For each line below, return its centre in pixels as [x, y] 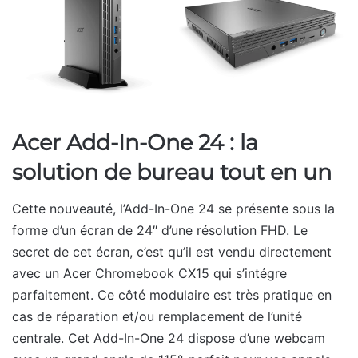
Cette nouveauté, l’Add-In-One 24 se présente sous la [173, 208]
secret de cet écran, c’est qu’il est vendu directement [172, 251]
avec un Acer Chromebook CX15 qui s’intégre [149, 273]
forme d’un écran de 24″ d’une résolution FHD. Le [160, 230]
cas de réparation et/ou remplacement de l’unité [157, 316]
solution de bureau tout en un [172, 173]
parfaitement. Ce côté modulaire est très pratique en [172, 294]
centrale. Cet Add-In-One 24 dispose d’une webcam [169, 338]
